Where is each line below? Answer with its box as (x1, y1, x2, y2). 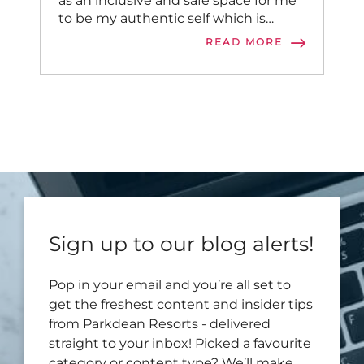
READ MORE (206, 36, 283, 48)
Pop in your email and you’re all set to (49, 277, 291, 292)
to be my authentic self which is (58, 11, 266, 26)
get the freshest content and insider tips (49, 297, 313, 312)
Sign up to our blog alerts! (49, 232, 314, 256)
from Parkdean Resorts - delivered (49, 316, 271, 331)
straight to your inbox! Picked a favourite (49, 336, 311, 351)
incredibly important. (58, 28, 195, 44)
